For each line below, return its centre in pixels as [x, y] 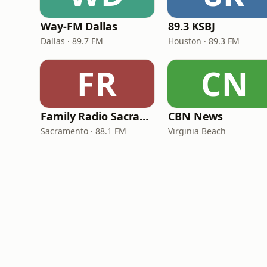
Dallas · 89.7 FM [72, 41]
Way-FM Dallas [79, 26]
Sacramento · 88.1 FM [83, 131]
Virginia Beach [197, 131]
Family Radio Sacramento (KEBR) [144, 116]
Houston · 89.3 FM [204, 41]
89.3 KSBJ [192, 26]
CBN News [196, 116]
